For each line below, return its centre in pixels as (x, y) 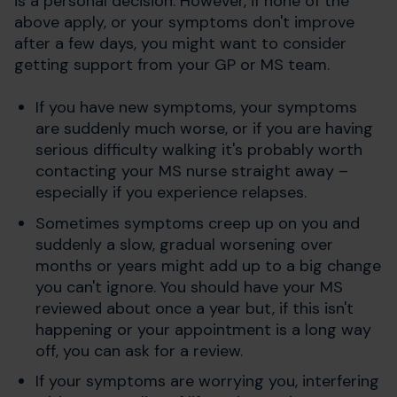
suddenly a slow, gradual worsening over (184, 244)
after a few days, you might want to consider (180, 43)
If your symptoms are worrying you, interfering (207, 381)
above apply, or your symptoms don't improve (184, 22)
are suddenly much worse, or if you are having (204, 128)
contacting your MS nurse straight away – (192, 171)
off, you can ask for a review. (139, 350)
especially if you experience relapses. (171, 192)
